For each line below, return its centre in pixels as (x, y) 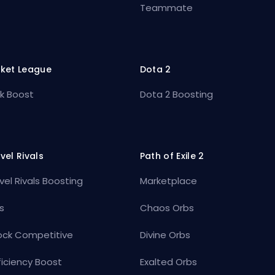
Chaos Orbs (167, 208)
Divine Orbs (165, 235)
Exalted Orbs (168, 262)
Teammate (166, 8)
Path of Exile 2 (172, 156)
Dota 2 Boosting (176, 95)
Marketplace (168, 181)
